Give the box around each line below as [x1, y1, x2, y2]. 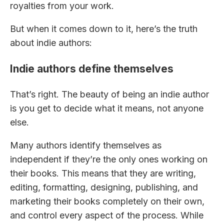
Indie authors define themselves [10, 62, 173, 75]
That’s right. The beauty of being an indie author [10, 88, 209, 99]
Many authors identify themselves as [10, 139, 161, 150]
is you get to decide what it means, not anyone [10, 102, 203, 113]
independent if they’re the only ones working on [10, 153, 207, 164]
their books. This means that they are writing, [10, 167, 196, 178]
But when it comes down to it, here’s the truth [10, 23, 197, 34]
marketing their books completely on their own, [10, 195, 204, 206]
